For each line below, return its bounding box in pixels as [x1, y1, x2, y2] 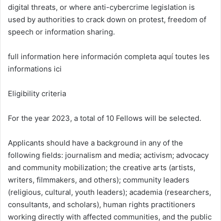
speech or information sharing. [8, 27, 115, 37]
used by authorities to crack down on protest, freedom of [8, 15, 206, 25]
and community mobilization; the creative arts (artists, [8, 163, 195, 173]
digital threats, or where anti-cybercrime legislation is [8, 2, 195, 12]
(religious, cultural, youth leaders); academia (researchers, [8, 187, 211, 197]
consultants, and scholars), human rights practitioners [8, 200, 195, 210]
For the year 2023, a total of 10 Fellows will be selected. [8, 113, 201, 123]
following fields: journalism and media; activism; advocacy [8, 150, 209, 160]
